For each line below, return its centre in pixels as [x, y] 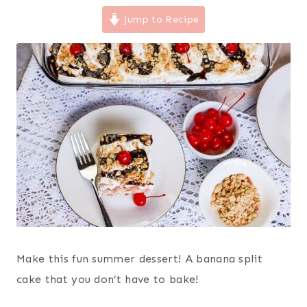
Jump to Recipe [160, 20]
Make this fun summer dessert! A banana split [140, 258]
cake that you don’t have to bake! [108, 279]
